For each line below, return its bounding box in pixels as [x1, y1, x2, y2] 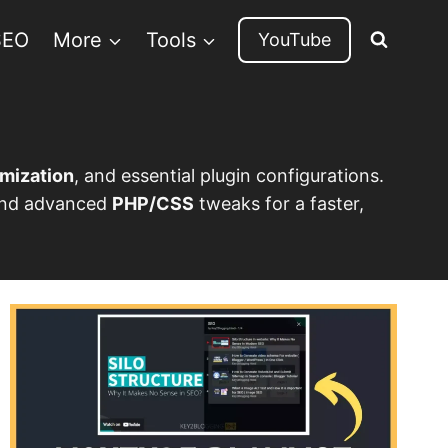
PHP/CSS [111, 193, 194, 214]
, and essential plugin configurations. [73, 165, 384, 186]
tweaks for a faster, [193, 193, 364, 214]
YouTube [258, 29, 331, 50]
